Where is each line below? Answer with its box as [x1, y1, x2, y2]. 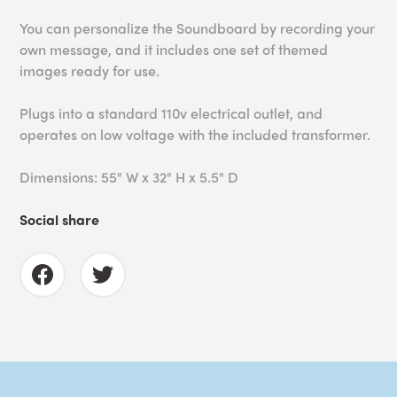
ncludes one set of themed [160, 39, 329, 60]
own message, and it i [19, 39, 160, 60]
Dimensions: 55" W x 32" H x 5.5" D [19, 167, 239, 188]
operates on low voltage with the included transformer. [19, 124, 375, 145]
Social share [19, 209, 100, 230]
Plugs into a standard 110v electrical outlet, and [19, 103, 323, 124]
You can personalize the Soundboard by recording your [19, 18, 376, 39]
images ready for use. [19, 60, 164, 82]
